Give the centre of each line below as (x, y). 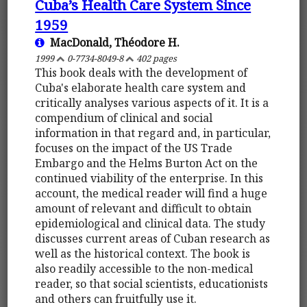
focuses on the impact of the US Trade (134, 148)
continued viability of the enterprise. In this (149, 178)
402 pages (156, 58)
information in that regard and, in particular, (153, 133)
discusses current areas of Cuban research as (153, 238)
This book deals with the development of (142, 72)
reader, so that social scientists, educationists (152, 283)
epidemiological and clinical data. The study (150, 223)
